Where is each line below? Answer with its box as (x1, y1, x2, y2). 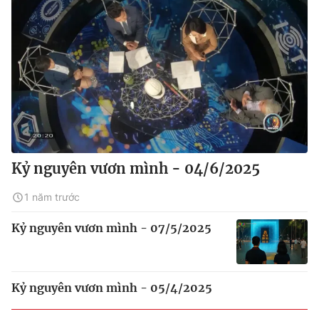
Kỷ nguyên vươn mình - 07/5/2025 (11, 221, 211, 235)
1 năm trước (24, 191, 80, 203)
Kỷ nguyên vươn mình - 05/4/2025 (11, 280, 212, 295)
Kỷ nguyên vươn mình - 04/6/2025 (11, 159, 260, 177)
